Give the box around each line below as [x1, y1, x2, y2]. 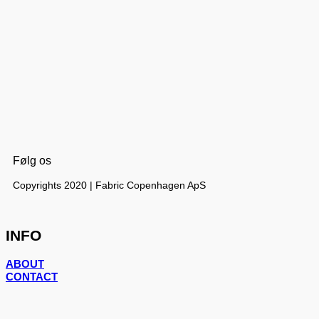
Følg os [13, 155, 51, 167]
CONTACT [6, 271, 58, 283]
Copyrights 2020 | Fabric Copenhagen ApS [13, 179, 206, 192]
